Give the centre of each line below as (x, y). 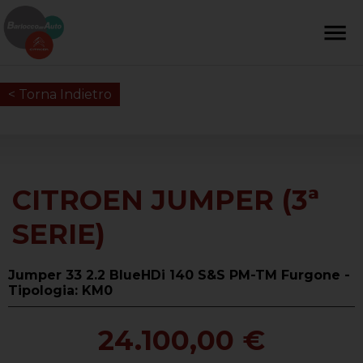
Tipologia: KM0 (60, 291)
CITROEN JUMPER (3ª (166, 201)
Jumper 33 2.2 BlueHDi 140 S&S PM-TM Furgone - (179, 275)
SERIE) (59, 235)
